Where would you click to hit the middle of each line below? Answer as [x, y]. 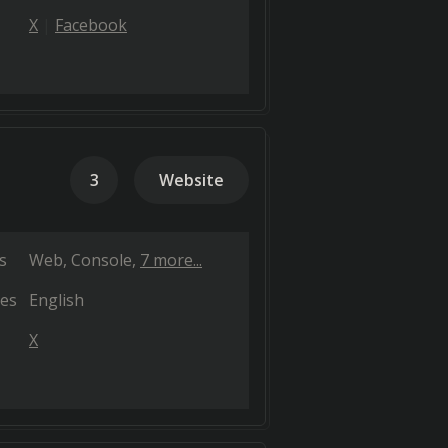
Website [191, 180]
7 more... [171, 260]
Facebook [91, 25]
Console [101, 260]
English [56, 300]
